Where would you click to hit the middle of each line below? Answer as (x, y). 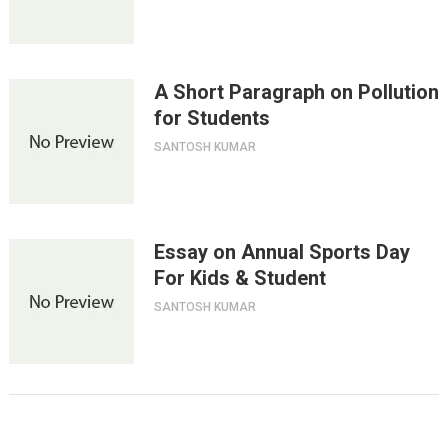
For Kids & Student (239, 278)
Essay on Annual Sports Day (281, 252)
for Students (211, 118)
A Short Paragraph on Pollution (296, 92)
